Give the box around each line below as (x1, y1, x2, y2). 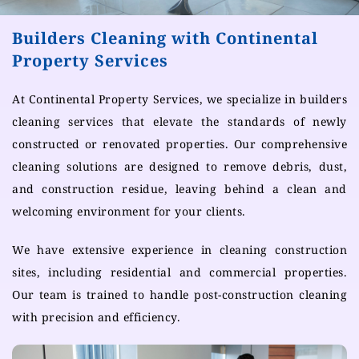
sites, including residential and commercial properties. (12, 264, 347, 280)
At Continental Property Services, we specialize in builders (12, 91, 347, 107)
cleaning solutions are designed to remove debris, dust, (12, 159, 347, 175)
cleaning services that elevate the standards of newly (12, 114, 347, 130)
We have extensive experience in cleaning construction (12, 242, 347, 258)
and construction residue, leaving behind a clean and (12, 181, 347, 197)
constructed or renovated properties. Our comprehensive (12, 136, 347, 152)
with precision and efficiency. (12, 309, 180, 325)
